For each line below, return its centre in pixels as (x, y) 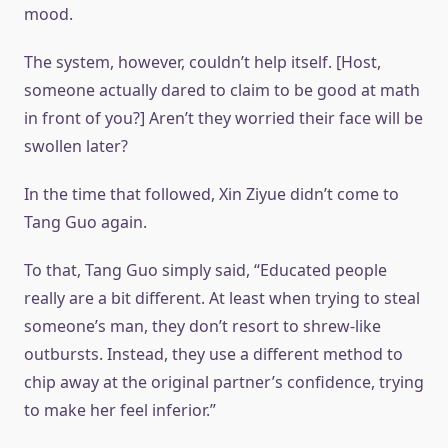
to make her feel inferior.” (120, 410)
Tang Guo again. (85, 222)
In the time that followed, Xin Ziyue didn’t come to (211, 194)
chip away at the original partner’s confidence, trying (224, 382)
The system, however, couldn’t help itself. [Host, (202, 62)
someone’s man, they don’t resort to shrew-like (202, 326)
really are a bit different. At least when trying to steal (222, 298)
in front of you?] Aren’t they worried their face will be (223, 118)
